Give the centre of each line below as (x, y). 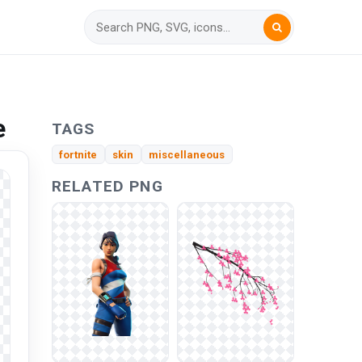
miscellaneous (187, 154)
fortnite (78, 154)
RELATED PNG (107, 187)
